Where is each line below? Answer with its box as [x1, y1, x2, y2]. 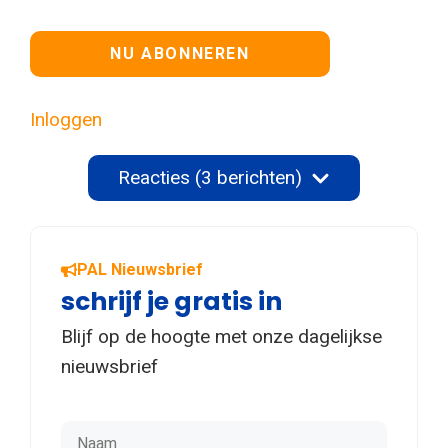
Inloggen [30, 108, 102, 132]
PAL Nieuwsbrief [77, 260, 203, 280]
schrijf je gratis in [61, 284, 282, 320]
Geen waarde [29, 32, 139, 56]
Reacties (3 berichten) [117, 166, 302, 190]
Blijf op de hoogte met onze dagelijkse [61, 325, 382, 349]
